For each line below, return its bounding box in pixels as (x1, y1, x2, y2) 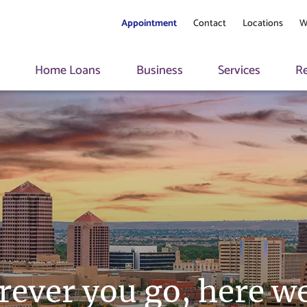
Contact (193, 15, 226, 32)
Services (218, 60, 261, 81)
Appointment (121, 15, 177, 32)
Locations (243, 15, 283, 32)
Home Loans (35, 60, 101, 81)
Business (136, 60, 183, 81)
